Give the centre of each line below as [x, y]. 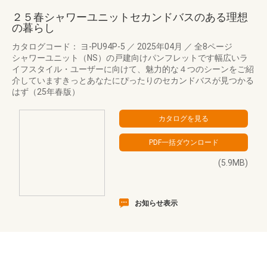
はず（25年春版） [46, 92]
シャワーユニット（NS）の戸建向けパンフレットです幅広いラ [130, 58]
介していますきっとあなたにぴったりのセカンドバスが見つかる [133, 80]
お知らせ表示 [156, 203]
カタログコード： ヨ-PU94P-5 [69, 46]
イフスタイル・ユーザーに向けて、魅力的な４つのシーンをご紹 [133, 69]
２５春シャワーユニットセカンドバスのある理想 [130, 17]
